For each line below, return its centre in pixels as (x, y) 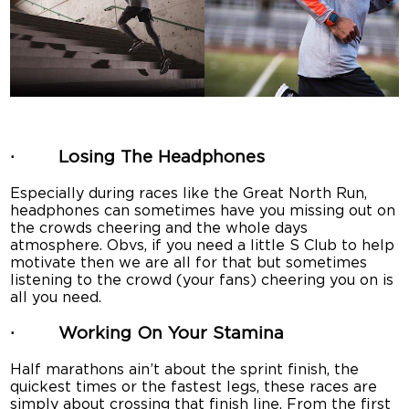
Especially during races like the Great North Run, (189, 193)
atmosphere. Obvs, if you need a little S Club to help (203, 245)
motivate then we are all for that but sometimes (189, 262)
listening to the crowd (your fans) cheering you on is (202, 280)
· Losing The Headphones (138, 158)
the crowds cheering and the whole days (159, 228)
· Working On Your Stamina (147, 334)
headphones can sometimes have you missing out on (203, 210)
